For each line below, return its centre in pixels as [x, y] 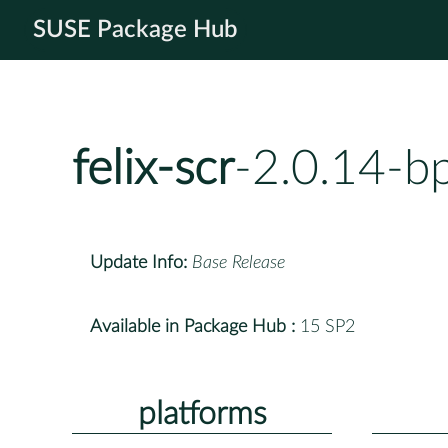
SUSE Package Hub [135, 30]
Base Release [238, 262]
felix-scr [153, 169]
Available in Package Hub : [192, 326]
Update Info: [138, 262]
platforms [202, 413]
